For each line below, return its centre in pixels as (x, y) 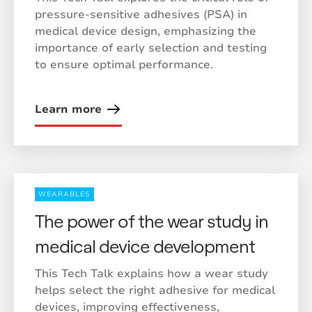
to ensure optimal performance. (124, 65)
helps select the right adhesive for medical (155, 290)
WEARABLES (64, 194)
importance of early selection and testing (151, 48)
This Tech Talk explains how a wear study (151, 274)
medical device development (145, 245)
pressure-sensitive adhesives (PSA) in (141, 15)
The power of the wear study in (151, 220)
